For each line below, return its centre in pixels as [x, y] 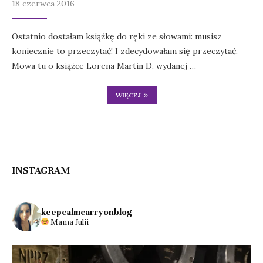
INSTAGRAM [41, 171]
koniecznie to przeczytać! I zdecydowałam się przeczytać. [125, 51]
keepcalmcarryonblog [86, 212]
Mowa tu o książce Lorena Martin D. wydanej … [104, 66]
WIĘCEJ [128, 95]
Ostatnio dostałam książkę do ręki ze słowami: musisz [117, 37]
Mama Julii [70, 222]
